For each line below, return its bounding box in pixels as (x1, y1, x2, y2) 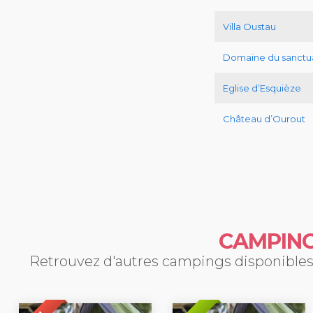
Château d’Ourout (223, 113, 305, 125)
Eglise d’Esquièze (223, 82, 301, 94)
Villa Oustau (223, 21, 276, 33)
